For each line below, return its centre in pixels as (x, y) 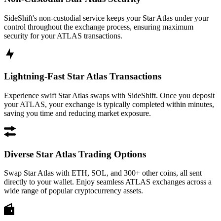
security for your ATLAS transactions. (63, 36)
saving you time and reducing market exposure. (77, 113)
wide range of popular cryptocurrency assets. (74, 191)
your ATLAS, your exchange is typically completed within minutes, (109, 104)
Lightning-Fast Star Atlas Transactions (83, 76)
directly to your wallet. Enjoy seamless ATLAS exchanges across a (108, 182)
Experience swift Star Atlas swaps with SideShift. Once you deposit (109, 95)
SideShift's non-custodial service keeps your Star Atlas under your (106, 18)
